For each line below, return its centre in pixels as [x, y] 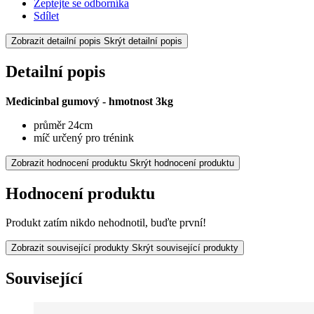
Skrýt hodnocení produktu [182, 163]
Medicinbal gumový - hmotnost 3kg [89, 101]
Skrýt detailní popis [143, 41]
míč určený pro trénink [84, 137]
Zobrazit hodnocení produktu [69, 163]
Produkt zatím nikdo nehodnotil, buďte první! [106, 223]
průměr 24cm [63, 125]
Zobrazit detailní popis [56, 41]
